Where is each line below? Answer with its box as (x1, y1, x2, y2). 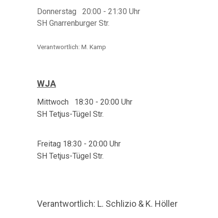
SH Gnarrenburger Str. (37, 18, 109, 28)
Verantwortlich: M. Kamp (37, 43, 106, 51)
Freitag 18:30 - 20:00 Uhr (37, 139, 121, 148)
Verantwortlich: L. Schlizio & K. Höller (37, 199, 178, 209)
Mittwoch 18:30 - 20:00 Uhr (37, 97, 132, 107)
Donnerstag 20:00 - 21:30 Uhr (37, 7, 140, 16)
